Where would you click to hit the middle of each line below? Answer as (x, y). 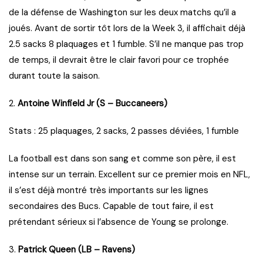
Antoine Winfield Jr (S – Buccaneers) (92, 104)
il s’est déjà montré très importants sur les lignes (109, 190)
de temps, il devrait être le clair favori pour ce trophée (119, 60)
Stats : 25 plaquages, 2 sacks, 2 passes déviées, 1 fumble (124, 131)
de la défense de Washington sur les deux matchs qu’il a (122, 13)
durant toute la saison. (54, 76)
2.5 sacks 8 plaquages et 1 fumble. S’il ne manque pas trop (126, 44)
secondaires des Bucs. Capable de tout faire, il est (111, 206)
